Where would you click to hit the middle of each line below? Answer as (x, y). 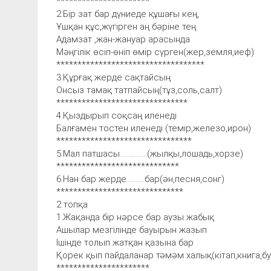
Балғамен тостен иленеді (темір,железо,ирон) (154, 128)
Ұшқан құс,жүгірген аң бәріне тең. (127, 26)
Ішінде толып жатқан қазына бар (125, 242)
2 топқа (72, 204)
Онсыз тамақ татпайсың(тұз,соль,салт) (139, 90)
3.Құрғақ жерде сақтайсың (113, 77)
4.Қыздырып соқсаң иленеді (116, 115)
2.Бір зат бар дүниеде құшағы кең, (128, 14)
